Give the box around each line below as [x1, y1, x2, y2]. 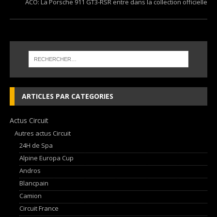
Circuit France [19, 203, 59, 213]
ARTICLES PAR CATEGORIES [22, 91, 113, 101]
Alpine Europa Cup [19, 153, 74, 162]
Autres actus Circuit [15, 128, 71, 138]
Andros [19, 166, 41, 175]
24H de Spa [19, 140, 53, 150]
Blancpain [19, 178, 48, 187]
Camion [19, 191, 42, 200]
